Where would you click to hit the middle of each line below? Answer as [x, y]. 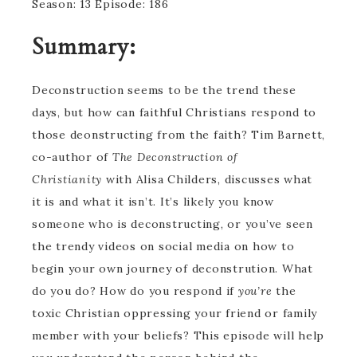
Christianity [67, 179]
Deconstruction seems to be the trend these [164, 90]
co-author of [72, 157]
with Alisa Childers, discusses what [207, 179]
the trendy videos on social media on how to [163, 246]
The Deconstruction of [175, 157]
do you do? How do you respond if [135, 291]
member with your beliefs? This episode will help [178, 335]
